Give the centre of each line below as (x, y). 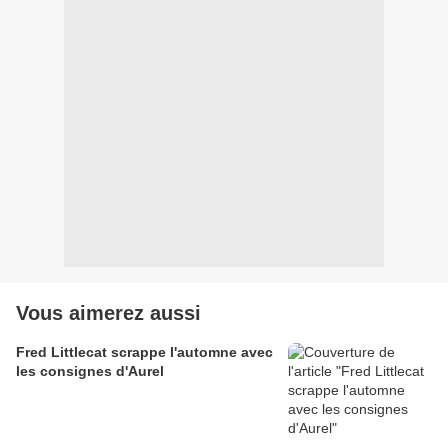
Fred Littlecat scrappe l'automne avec (144, 352)
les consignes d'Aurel (90, 371)
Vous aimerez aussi (108, 313)
